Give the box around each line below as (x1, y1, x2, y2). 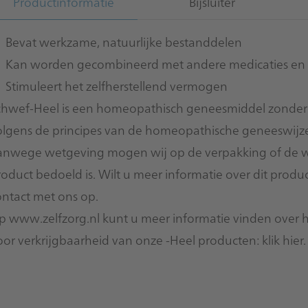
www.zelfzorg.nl (9, 209, 100, 226)
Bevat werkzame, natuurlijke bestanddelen (5, 33, 242, 50)
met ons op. (30, 187, 101, 204)
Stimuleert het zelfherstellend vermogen (5, 77, 228, 94)
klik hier (262, 231, 303, 248)
